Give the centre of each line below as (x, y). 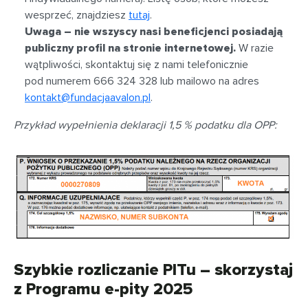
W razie (255, 48)
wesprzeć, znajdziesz (77, 15)
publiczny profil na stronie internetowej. (130, 48)
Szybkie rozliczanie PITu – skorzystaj (153, 270)
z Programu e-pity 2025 (103, 289)
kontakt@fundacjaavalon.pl (88, 97)
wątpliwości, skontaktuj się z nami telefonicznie (136, 64)
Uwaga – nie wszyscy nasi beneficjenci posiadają (154, 31)
